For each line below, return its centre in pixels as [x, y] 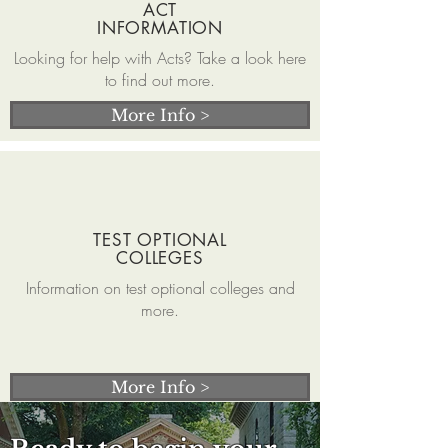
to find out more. [160, 80]
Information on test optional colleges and [160, 288]
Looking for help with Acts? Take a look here [160, 58]
